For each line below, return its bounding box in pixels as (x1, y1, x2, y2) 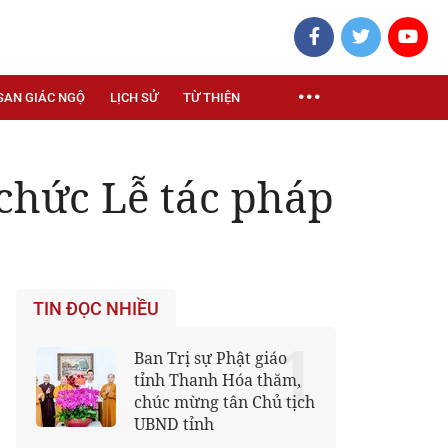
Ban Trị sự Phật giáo (134, 347, 287, 369)
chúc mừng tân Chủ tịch (134, 391, 315, 413)
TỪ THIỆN (183, 90, 240, 105)
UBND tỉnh (134, 413, 214, 435)
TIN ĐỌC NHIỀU (33, 298, 159, 320)
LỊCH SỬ (110, 90, 158, 105)
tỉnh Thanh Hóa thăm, (134, 369, 301, 391)
